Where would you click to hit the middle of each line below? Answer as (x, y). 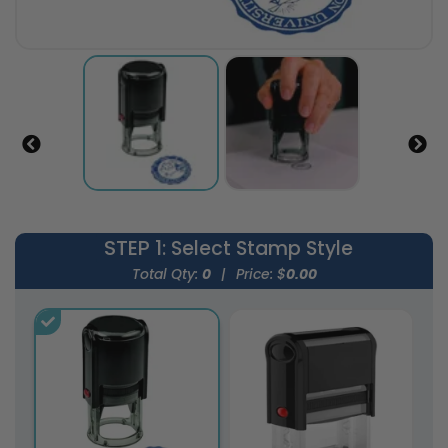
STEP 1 (132, 248)
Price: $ (260, 274)
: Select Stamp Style (257, 249)
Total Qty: (166, 274)
